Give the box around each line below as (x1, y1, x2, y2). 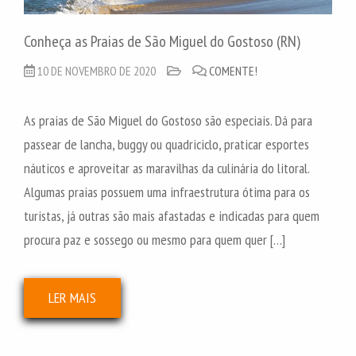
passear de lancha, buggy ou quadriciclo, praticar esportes (24, 135, 309, 154)
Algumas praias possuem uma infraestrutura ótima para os (24, 183, 310, 202)
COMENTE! (209, 63, 257, 79)
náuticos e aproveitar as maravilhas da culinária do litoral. (24, 159, 309, 178)
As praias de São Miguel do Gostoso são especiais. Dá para (24, 111, 312, 130)
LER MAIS (48, 288, 96, 308)
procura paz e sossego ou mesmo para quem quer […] (24, 230, 285, 250)
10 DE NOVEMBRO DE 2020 (37, 63, 156, 79)
